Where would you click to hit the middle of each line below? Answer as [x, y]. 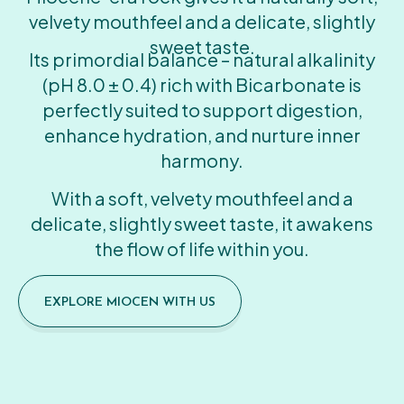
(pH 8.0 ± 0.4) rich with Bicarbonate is [202, 84]
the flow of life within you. [202, 249]
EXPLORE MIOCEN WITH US [130, 302]
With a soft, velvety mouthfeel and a [202, 198]
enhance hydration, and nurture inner [202, 135]
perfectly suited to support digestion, [202, 110]
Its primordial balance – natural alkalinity [202, 59]
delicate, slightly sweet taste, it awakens [202, 224]
